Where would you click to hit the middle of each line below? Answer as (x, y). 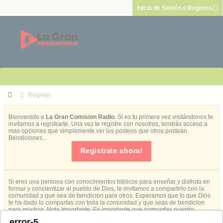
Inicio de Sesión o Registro (174, 8)
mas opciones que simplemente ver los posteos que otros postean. (99, 131)
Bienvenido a (27, 117)
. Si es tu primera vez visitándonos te (164, 117)
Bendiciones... (28, 138)
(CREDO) (21, 217)
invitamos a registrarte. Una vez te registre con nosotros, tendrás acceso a (108, 124)
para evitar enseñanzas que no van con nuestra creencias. (114, 217)
